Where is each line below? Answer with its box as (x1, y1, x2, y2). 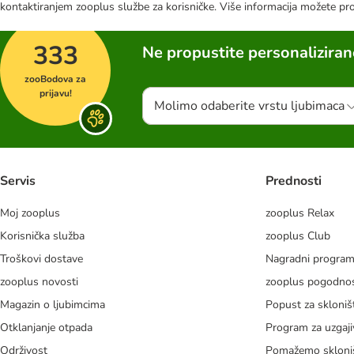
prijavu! (39, 87, 72, 100)
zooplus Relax (265, 205, 334, 220)
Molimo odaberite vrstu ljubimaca (154, 97, 345, 115)
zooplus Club (265, 228, 330, 243)
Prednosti (265, 171, 322, 190)
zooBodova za (24, 73, 86, 86)
